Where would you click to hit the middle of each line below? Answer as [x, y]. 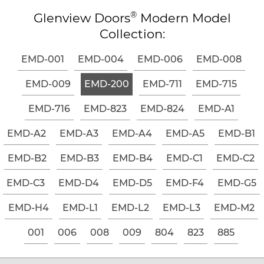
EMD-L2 [130, 207]
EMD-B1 [237, 133]
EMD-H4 [28, 207]
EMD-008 [219, 59]
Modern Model [184, 18]
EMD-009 [48, 84]
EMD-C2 [235, 158]
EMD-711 [162, 84]
